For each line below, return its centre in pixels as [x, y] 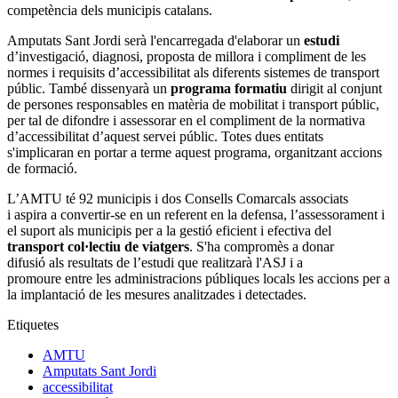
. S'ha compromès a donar [262, 247]
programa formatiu [227, 89]
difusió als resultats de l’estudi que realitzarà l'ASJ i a [155, 263]
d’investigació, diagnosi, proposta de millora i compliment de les [187, 57]
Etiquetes [33, 325]
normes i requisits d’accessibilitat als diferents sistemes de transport [193, 73]
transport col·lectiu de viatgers [98, 247]
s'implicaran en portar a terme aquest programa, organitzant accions [195, 153]
